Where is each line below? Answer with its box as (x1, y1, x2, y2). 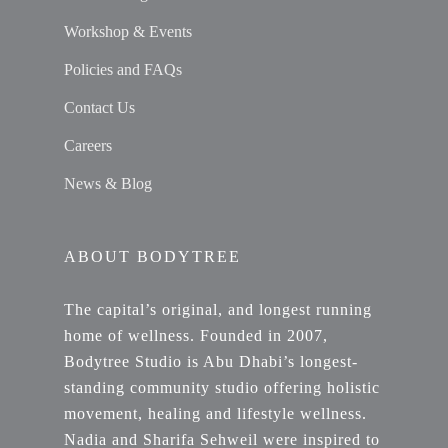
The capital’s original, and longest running (64, 301, 372, 319)
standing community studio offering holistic (64, 379, 380, 397)
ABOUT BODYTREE (64, 248, 241, 266)
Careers (64, 137, 112, 155)
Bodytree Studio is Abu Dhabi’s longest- (64, 353, 358, 371)
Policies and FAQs (64, 61, 182, 79)
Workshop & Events (64, 23, 192, 41)
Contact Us (64, 99, 135, 117)
